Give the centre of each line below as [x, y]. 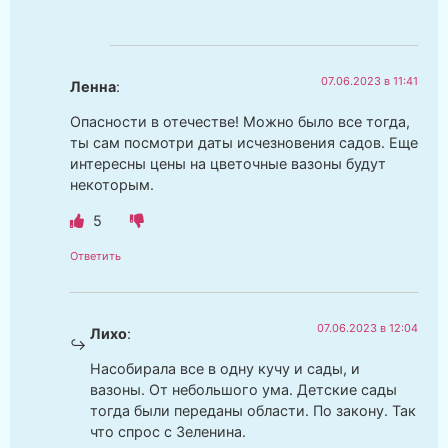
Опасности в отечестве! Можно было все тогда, [240, 122]
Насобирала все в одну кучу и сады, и [225, 369]
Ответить [95, 255]
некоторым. [112, 185]
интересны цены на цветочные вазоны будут [228, 164]
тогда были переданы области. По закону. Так [253, 411]
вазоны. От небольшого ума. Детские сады [243, 390]
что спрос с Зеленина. [168, 432]
